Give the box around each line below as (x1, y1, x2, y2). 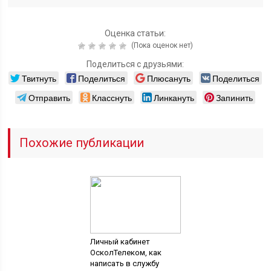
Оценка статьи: (105, 28, 166, 38)
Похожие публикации (19, 135, 145, 150)
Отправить (28, 91, 71, 103)
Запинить (216, 91, 253, 103)
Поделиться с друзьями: (87, 59, 184, 69)
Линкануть (154, 91, 195, 103)
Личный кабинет (90, 237, 150, 246)
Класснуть (92, 91, 132, 103)
